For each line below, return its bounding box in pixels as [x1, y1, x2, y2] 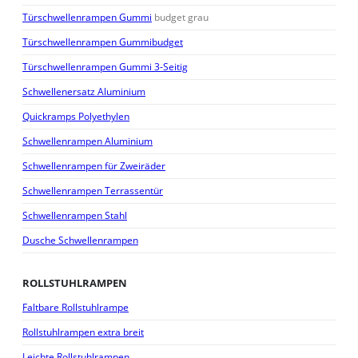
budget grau [152, 10, 209, 25]
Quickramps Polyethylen [22, 109, 129, 124]
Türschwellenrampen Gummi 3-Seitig [22, 60, 188, 74]
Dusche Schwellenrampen [22, 233, 138, 248]
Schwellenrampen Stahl [22, 209, 127, 223]
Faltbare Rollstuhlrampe [22, 300, 129, 315]
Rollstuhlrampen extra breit [22, 325, 144, 340]
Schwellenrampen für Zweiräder [22, 159, 165, 173]
